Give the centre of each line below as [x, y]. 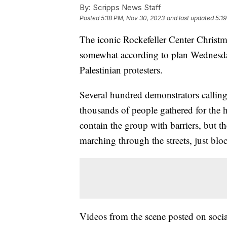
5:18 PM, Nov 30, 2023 [133, 18]
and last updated [190, 18]
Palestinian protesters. [121, 69]
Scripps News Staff [126, 7]
